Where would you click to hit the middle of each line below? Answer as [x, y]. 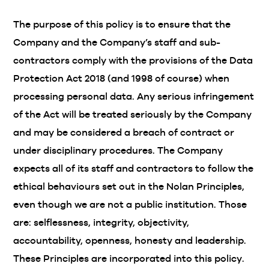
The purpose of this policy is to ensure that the [122, 24]
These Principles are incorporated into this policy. [129, 258]
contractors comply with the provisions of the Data [133, 60]
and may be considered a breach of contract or [124, 132]
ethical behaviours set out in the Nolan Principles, [129, 186]
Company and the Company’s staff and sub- [117, 42]
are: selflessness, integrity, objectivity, [101, 222]
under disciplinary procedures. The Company [118, 150]
